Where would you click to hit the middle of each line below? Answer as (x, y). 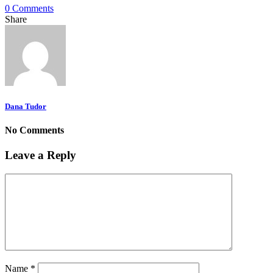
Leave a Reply (41, 155)
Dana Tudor (26, 106)
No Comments (34, 130)
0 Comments (29, 8)
